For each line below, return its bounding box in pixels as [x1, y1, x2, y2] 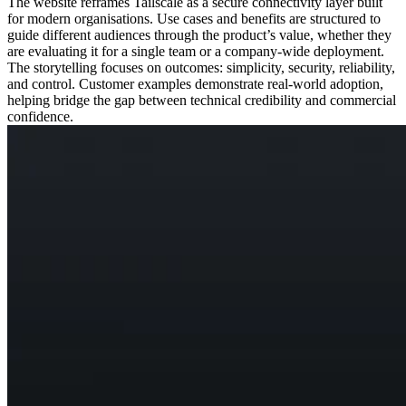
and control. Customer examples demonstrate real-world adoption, [7, 75, 383, 92]
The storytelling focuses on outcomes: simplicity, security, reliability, [7, 59, 395, 75]
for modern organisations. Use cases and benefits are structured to [7, 10, 381, 26]
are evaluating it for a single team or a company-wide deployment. [7, 43, 384, 59]
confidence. [7, 108, 73, 124]
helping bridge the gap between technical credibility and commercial [7, 92, 396, 108]
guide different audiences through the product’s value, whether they [7, 26, 391, 43]
